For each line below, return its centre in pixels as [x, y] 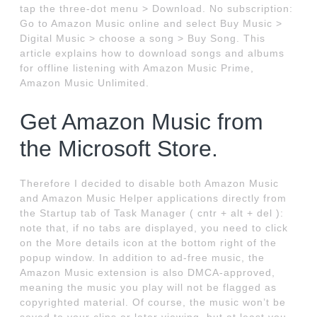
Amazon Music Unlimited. [85, 83]
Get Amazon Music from [142, 122]
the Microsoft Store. [119, 149]
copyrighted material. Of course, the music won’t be [153, 302]
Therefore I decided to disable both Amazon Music [150, 184]
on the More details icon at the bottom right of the [149, 243]
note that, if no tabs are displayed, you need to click [154, 228]
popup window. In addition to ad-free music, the [143, 258]
